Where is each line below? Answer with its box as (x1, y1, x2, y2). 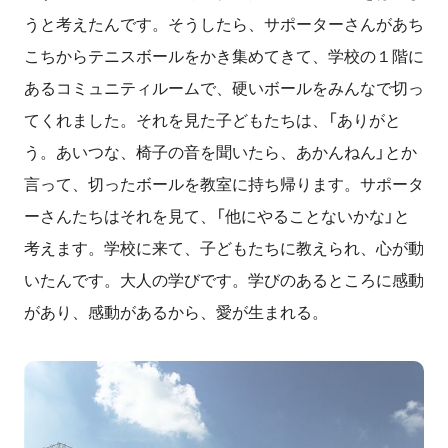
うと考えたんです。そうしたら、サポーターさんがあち (24, 16, 424, 33)
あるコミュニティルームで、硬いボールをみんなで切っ (24, 80, 424, 97)
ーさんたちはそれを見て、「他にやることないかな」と (24, 208, 410, 225)
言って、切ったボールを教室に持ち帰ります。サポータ (24, 176, 424, 193)
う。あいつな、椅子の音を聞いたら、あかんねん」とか (24, 144, 417, 161)
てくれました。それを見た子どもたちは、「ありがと (24, 112, 401, 129)
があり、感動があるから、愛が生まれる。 (24, 304, 328, 321)
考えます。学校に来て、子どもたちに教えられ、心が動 (24, 240, 424, 257)
